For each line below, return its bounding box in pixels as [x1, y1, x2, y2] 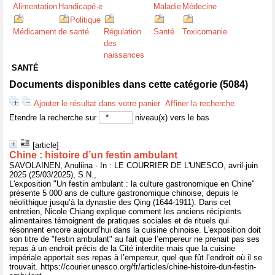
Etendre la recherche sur [9, 113, 99, 122]
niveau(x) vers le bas [133, 113, 209, 122]
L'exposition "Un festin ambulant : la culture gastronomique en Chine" [9, 179, 255, 188]
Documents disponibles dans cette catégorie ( [9, 79, 223, 90]
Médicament [13, 27, 56, 36]
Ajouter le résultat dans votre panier [34, 99, 160, 108]
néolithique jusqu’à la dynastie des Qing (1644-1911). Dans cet [9, 198, 231, 207]
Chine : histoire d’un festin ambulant [9, 150, 177, 160]
